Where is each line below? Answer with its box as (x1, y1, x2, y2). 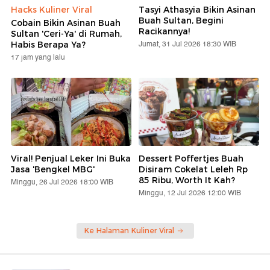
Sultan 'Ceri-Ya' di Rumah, (11, 28, 122, 40)
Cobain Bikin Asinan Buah (11, 17, 121, 29)
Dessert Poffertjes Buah (139, 152, 243, 164)
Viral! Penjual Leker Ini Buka (11, 152, 131, 164)
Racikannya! (139, 26, 190, 37)
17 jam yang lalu (11, 52, 65, 64)
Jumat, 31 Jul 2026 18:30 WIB (139, 39, 236, 51)
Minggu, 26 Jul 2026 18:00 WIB (11, 176, 113, 188)
